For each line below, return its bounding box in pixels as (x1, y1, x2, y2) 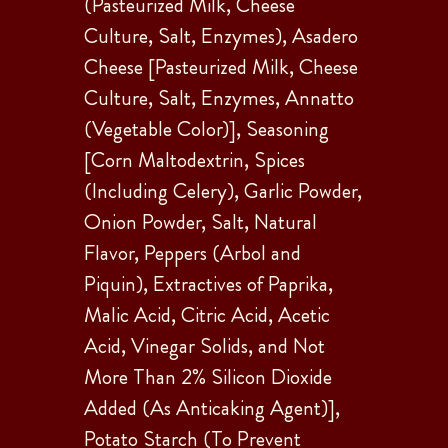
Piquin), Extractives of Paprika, (84, 268, 333, 299)
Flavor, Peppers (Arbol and (84, 237, 301, 268)
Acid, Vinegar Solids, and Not (84, 330, 325, 361)
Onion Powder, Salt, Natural (84, 206, 317, 237)
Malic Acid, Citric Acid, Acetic (84, 299, 330, 330)
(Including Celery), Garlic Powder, (84, 175, 362, 206)
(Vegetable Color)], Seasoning (84, 113, 329, 144)
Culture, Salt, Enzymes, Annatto (84, 82, 354, 113)
